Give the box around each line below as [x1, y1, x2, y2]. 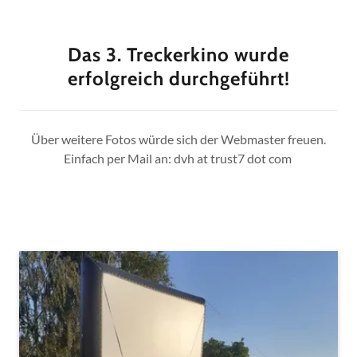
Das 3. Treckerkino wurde [68, 42, 289, 66]
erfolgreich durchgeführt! [67, 66, 290, 90]
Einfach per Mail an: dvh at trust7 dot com [63, 150, 294, 166]
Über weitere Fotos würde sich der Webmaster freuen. [31, 131, 326, 147]
